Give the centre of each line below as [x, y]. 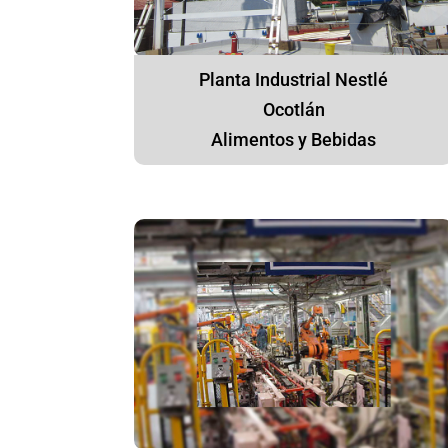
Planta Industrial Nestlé [294, 80]
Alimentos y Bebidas [294, 140]
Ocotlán [293, 110]
